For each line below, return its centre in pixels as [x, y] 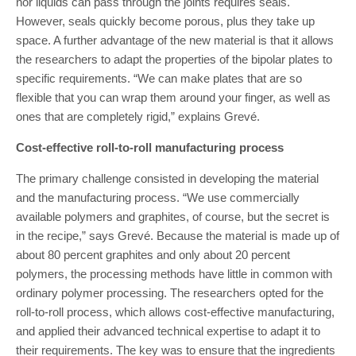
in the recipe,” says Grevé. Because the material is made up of [178, 236]
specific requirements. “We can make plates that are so [159, 78]
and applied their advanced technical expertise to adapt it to [168, 331]
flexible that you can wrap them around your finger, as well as [173, 97]
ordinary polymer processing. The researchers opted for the [170, 293]
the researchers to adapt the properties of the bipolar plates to [174, 59]
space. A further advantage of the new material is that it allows [175, 40]
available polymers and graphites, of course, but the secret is [173, 217]
